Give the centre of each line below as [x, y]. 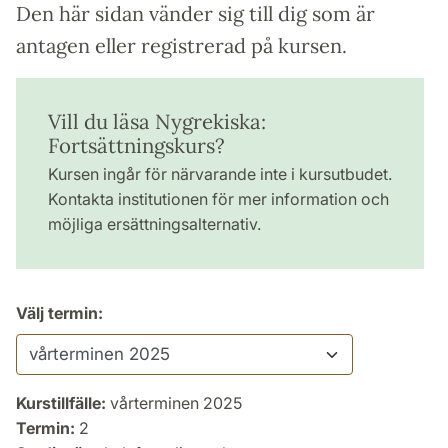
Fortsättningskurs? [136, 146]
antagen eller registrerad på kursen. [181, 46]
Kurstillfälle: [61, 403]
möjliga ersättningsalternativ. [154, 224]
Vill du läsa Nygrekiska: [157, 122]
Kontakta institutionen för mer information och [218, 199]
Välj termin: [59, 313]
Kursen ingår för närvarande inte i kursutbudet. [220, 174]
